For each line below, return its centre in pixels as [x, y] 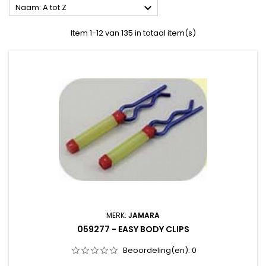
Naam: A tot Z [41, 8]
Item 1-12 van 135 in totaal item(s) [133, 33]
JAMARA [144, 216]
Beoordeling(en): [157, 251]
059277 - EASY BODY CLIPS [133, 229]
